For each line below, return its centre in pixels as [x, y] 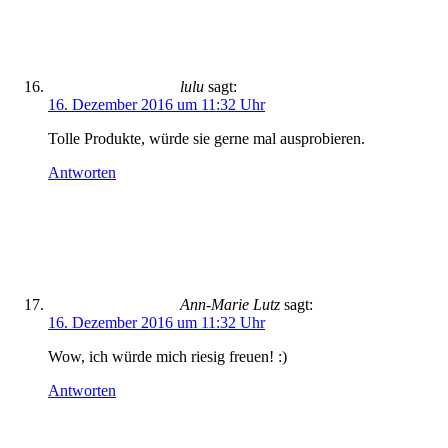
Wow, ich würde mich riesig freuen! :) [167, 356]
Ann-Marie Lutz [230, 304]
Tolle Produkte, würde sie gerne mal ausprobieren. [206, 138]
